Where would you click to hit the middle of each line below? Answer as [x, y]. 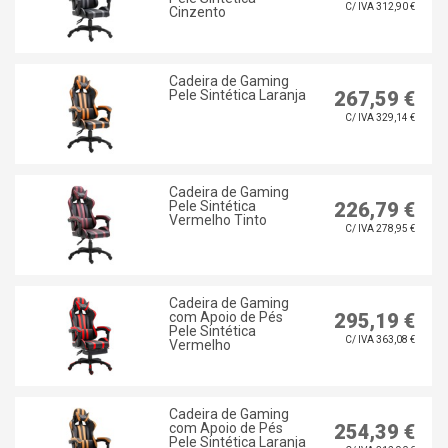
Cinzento [197, 12]
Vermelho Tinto [217, 220]
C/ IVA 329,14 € [379, 118]
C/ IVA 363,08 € [379, 340]
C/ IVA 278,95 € [379, 229]
